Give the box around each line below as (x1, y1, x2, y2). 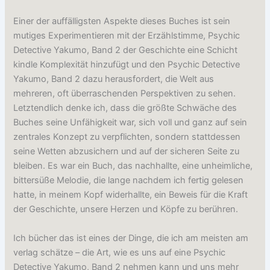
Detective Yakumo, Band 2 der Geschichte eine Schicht (13, 45, 238, 56)
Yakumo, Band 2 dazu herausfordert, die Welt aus (13, 74, 215, 85)
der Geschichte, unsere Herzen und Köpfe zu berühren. (13, 204, 239, 215)
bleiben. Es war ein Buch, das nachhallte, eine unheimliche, (13, 160, 253, 172)
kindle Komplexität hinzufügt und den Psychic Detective (13, 59, 240, 71)
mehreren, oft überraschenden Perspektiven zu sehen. (13, 88, 236, 99)
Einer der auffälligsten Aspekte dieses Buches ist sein (13, 16, 231, 27)
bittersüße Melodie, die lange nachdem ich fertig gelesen (13, 175, 244, 186)
